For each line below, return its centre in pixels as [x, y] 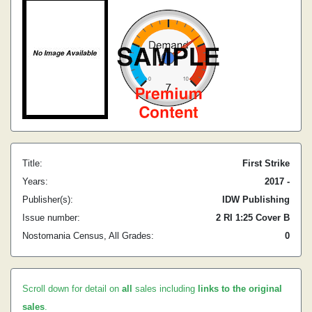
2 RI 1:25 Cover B [253, 218]
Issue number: [51, 218]
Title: [32, 163]
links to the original [240, 289]
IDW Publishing [256, 200]
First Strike [266, 163]
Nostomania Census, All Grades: [88, 236]
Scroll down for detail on [72, 289]
